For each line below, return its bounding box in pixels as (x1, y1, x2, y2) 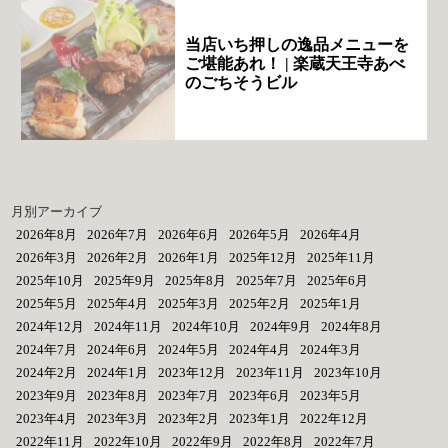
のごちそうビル (185, 73, 298, 91)
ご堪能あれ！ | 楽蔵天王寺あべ (185, 54, 406, 72)
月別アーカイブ (11, 204, 103, 220)
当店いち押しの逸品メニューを (185, 35, 410, 53)
